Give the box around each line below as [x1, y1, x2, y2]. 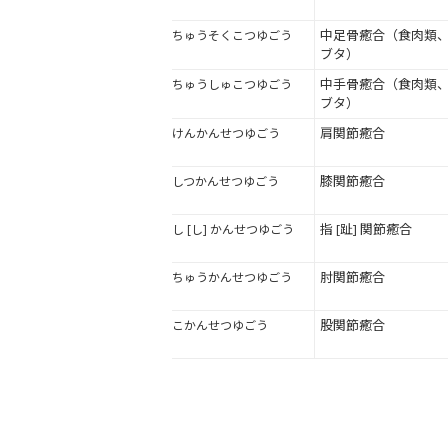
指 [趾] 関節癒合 [320, 220, 412, 239]
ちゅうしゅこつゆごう [172, 76, 292, 94]
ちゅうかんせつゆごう [172, 269, 292, 287]
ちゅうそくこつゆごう [172, 27, 292, 45]
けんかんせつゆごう [172, 125, 280, 143]
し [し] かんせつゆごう [172, 221, 294, 239]
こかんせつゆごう [172, 317, 268, 335]
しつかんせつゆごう [172, 173, 279, 191]
